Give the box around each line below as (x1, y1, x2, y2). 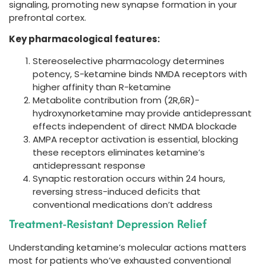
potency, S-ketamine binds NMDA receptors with (33, 67, 247, 80)
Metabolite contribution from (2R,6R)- (33, 93, 199, 106)
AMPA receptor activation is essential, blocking (33, 132, 238, 145)
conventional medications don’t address (33, 198, 213, 211)
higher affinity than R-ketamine (33, 80, 171, 93)
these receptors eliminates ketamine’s (33, 145, 205, 159)
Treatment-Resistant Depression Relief (9, 214, 207, 232)
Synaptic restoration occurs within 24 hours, (33, 172, 225, 185)
